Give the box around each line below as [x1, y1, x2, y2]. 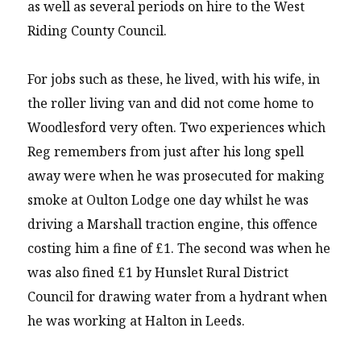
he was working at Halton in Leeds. [27, 311, 246, 330]
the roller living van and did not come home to [27, 93, 314, 112]
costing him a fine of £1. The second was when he [27, 239, 331, 257]
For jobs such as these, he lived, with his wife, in [27, 69, 321, 88]
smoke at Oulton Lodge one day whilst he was [27, 190, 309, 209]
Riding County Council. [27, 21, 168, 39]
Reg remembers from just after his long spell [27, 142, 305, 160]
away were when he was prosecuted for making [27, 166, 326, 185]
